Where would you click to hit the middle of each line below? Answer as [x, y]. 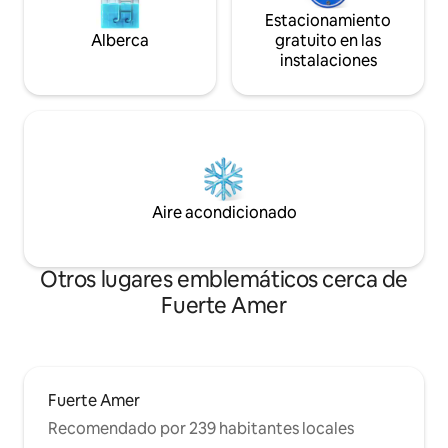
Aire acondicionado [224, 212]
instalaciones [328, 60]
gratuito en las [328, 40]
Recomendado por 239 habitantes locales [201, 428]
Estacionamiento [328, 20]
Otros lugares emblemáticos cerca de [224, 279]
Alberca [120, 40]
